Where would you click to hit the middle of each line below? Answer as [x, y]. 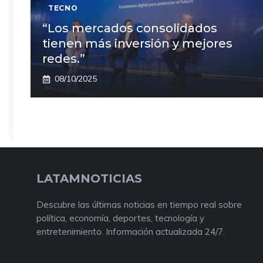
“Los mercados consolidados [130, 28]
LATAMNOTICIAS [89, 178]
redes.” [64, 59]
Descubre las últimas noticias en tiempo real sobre [139, 205]
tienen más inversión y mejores [137, 43]
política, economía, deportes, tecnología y [120, 218]
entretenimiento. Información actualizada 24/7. [131, 232]
